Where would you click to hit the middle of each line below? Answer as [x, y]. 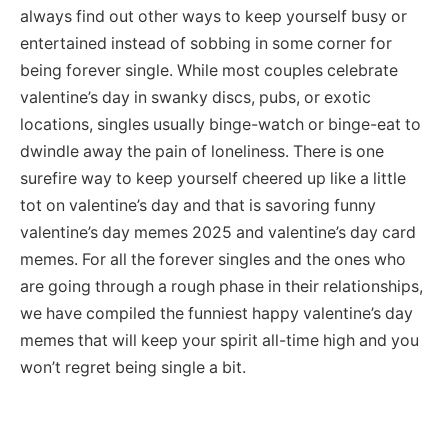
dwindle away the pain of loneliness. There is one [202, 151]
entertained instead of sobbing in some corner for [206, 43]
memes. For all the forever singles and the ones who [213, 259]
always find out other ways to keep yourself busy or [213, 16]
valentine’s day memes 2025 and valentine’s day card [218, 232]
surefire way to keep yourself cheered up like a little [213, 178]
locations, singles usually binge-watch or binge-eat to [220, 124]
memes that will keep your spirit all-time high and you [219, 340]
